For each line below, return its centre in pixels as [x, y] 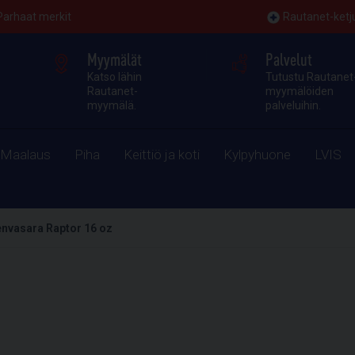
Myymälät [115, 59]
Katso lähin [115, 77]
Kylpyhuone [258, 155]
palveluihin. [293, 105]
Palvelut [288, 59]
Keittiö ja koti [162, 155]
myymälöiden [299, 91]
